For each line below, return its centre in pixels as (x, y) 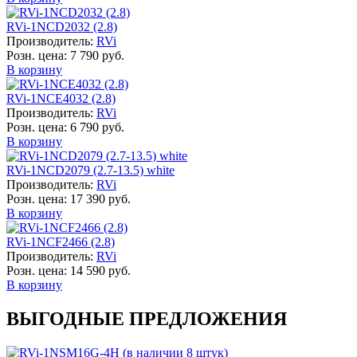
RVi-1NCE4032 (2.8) (61, 99)
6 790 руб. (97, 127)
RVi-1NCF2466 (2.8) (61, 242)
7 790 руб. (97, 56)
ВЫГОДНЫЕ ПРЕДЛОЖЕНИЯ (147, 319)
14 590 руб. (100, 271)
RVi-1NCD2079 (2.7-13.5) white (90, 171)
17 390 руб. (100, 199)
